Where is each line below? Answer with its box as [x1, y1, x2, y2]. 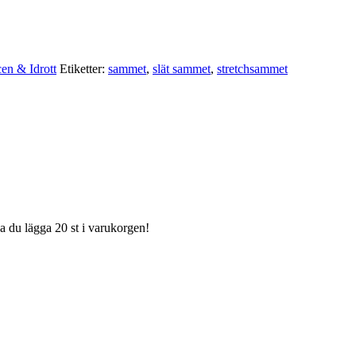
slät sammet [153, 62, 211, 76]
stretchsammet [217, 62, 288, 76]
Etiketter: [60, 62, 108, 76]
